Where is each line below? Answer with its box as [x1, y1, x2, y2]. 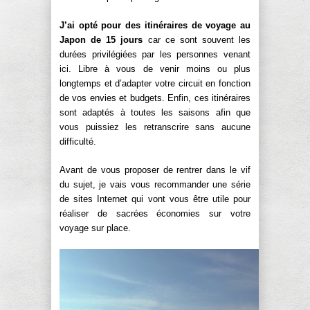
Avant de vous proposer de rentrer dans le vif [60, 165, 250, 176]
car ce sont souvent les [143, 35, 250, 46]
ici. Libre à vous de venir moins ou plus [60, 64, 250, 75]
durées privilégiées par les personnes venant [60, 49, 250, 60]
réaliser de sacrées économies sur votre [60, 208, 250, 219]
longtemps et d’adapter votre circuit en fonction [60, 78, 250, 89]
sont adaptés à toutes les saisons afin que [60, 107, 250, 118]
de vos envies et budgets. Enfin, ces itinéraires [60, 93, 250, 104]
